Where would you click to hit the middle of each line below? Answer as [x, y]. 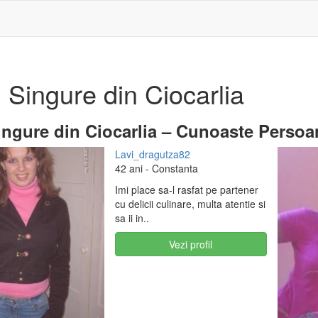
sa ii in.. [132, 218]
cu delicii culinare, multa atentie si [190, 204]
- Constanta [170, 168]
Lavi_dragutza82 [152, 154]
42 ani [128, 168]
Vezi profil [191, 244]
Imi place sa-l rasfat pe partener [186, 190]
